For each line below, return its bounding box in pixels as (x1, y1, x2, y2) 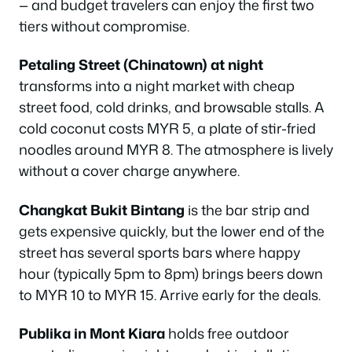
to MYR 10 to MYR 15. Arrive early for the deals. (19, 284, 321, 305)
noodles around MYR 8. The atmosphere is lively (19, 139, 333, 159)
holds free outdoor (165, 323, 289, 343)
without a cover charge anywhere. (19, 160, 240, 181)
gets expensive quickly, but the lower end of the (19, 220, 324, 241)
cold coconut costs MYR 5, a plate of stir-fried (19, 118, 316, 138)
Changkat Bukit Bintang (19, 199, 185, 220)
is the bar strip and (185, 199, 310, 220)
